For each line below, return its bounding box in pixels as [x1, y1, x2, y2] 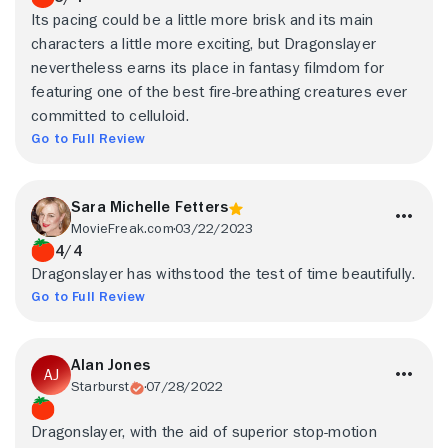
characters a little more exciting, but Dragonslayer [31, 36, 377, 52]
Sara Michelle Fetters [71, 199, 229, 215]
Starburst [71, 379, 129, 393]
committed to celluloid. [31, 108, 189, 124]
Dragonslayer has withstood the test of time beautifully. [31, 266, 416, 282]
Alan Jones [71, 357, 150, 373]
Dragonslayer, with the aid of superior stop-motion [31, 424, 377, 440]
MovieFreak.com [71, 221, 174, 235]
